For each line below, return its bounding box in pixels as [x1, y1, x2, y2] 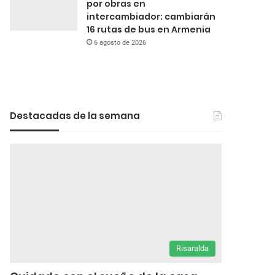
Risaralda [176, 244, 209, 254]
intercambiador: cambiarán [87, 10, 216, 23]
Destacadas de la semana [10, 109, 141, 122]
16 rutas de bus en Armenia [87, 23, 211, 36]
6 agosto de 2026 [94, 38, 147, 47]
